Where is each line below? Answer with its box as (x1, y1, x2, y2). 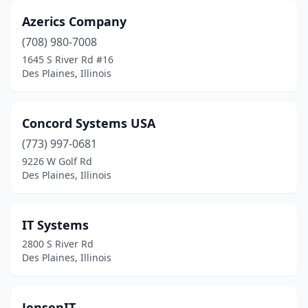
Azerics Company (22, 13, 126, 30)
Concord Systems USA (22, 115, 155, 131)
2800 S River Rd (22, 237, 93, 250)
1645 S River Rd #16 (22, 53, 113, 66)
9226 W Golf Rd (22, 155, 92, 168)
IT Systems (22, 217, 89, 233)
